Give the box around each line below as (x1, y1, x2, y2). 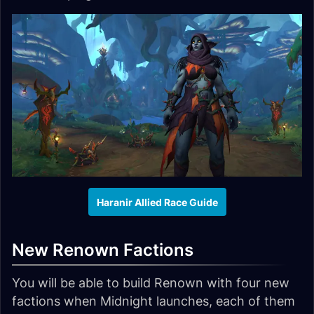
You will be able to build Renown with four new (12, 275, 289, 291)
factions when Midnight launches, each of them (12, 294, 295, 309)
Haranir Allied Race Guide (96, 196, 218, 208)
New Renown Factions (12, 240, 193, 261)
